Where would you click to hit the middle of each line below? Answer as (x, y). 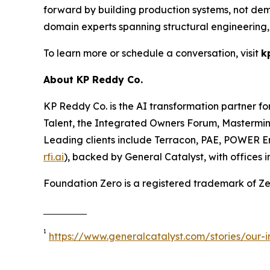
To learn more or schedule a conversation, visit (152, 53)
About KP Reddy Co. (93, 79)
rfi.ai (54, 156)
